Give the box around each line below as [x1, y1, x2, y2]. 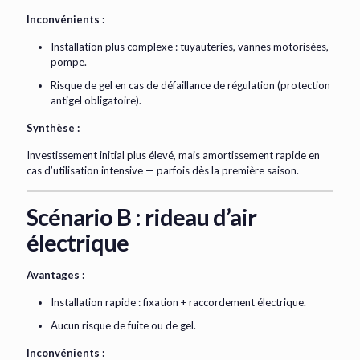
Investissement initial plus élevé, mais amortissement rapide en [27, 149, 320, 162]
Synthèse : [27, 121, 80, 135]
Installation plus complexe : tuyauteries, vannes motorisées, [51, 40, 329, 54]
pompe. [51, 55, 87, 69]
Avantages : [27, 268, 84, 282]
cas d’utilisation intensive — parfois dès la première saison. [27, 164, 299, 178]
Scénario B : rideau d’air [27, 202, 256, 231]
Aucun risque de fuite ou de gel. [51, 319, 196, 333]
